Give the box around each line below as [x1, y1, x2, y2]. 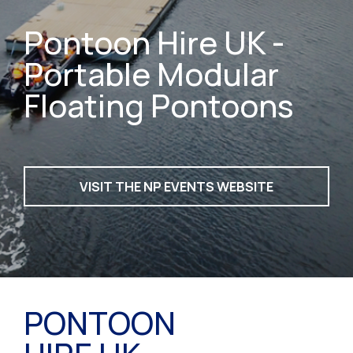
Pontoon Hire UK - [24, 20, 284, 65]
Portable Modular [24, 52, 279, 96]
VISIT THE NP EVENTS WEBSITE [80, 177, 273, 195]
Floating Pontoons [24, 84, 294, 128]
